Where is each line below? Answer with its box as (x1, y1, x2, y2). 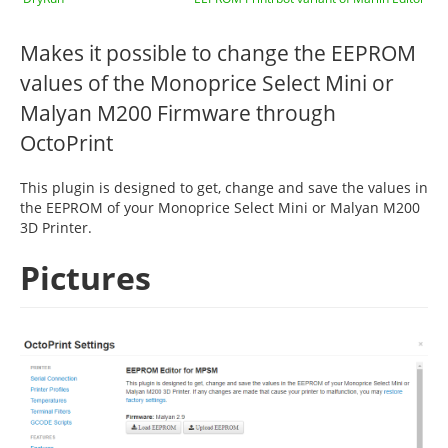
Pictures (20, 256, 151, 299)
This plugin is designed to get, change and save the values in (20, 178, 428, 197)
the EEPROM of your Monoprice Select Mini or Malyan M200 (20, 198, 420, 217)
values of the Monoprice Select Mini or (20, 69, 394, 97)
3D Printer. (20, 218, 92, 237)
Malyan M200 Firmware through (20, 99, 336, 127)
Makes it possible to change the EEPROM (20, 39, 416, 67)
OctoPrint (20, 129, 113, 157)
